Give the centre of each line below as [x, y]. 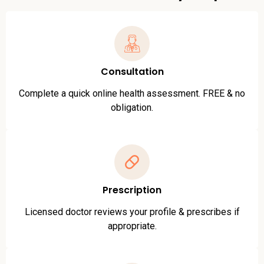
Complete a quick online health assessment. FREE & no [132, 93]
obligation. [132, 107]
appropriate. [132, 226]
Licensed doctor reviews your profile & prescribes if [132, 212]
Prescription [132, 190]
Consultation [132, 71]
